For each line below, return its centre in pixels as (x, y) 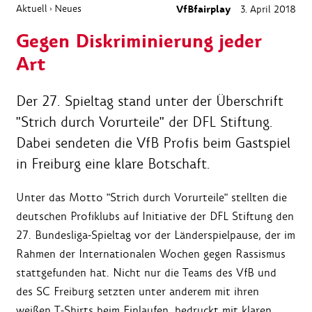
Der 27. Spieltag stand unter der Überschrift (150, 101)
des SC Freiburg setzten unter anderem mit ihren (138, 292)
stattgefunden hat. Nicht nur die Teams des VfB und (146, 273)
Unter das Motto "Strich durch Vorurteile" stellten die (151, 198)
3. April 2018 (267, 9)
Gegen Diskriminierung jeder (139, 42)
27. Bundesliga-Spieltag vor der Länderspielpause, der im (156, 235)
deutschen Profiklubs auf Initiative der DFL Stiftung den (155, 217)
